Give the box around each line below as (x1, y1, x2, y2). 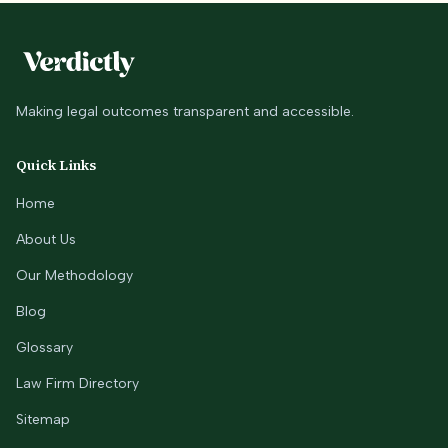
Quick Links (16, 155, 96, 176)
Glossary (16, 339, 73, 357)
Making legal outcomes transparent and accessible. (16, 103, 354, 121)
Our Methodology (16, 267, 133, 285)
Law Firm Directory (16, 375, 139, 393)
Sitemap (16, 411, 70, 429)
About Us (16, 231, 76, 249)
